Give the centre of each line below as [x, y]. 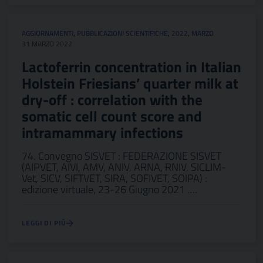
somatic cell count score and [112, 116]
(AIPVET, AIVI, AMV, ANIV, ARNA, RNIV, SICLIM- [124, 167]
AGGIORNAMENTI [48, 33]
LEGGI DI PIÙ [44, 223]
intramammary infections [102, 133]
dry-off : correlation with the [112, 100]
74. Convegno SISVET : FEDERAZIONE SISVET [122, 156]
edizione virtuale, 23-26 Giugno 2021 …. [109, 189]
